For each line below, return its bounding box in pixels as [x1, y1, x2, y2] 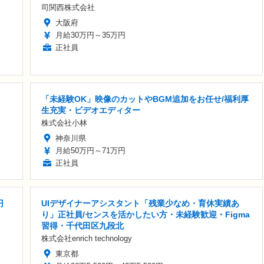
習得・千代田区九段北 [41, 221, 124, 231]
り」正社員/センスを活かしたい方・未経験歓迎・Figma [41, 210, 250, 220]
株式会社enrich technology [41, 234, 132, 243]
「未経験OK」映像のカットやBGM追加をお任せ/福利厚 [41, 94, 249, 104]
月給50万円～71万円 [55, 146, 126, 156]
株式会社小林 [41, 118, 87, 128]
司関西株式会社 [41, 3, 95, 12]
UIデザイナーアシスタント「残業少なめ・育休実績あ [41, 199, 239, 209]
